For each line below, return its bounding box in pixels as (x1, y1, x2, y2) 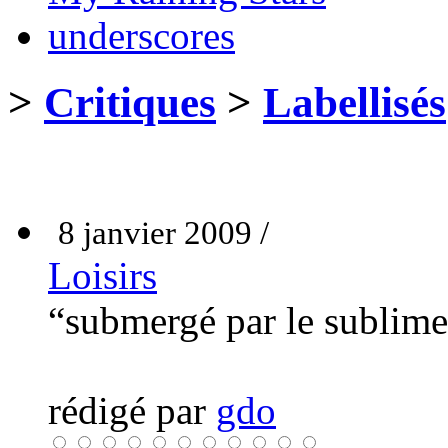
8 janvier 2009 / (58, 214, 269, 251)
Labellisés (263, 78, 446, 126)
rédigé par (48, 388, 216, 432)
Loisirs (48, 253, 157, 297)
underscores (48, 13, 235, 57)
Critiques (44, 78, 216, 126)
